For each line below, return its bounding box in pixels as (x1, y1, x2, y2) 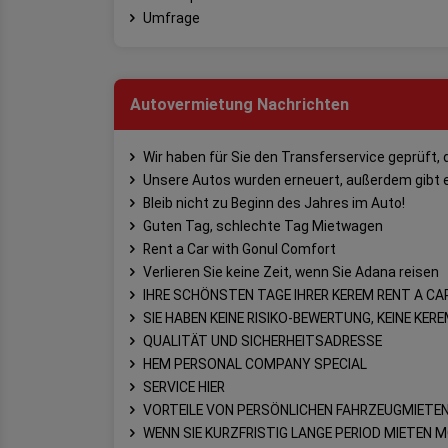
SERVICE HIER (143, 378, 225, 395)
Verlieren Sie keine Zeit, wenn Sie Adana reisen (143, 263, 439, 280)
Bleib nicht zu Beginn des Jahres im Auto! (143, 194, 405, 211)
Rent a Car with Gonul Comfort (143, 240, 336, 257)
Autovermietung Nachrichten (130, 94, 349, 114)
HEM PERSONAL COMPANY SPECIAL (143, 355, 367, 372)
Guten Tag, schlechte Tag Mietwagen (143, 217, 383, 234)
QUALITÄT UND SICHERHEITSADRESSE (143, 332, 382, 349)
